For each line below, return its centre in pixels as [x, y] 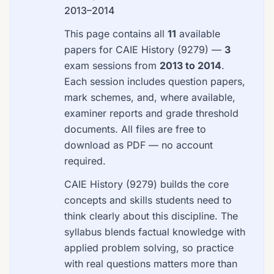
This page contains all [116, 34]
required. [85, 161]
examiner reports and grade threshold [151, 113]
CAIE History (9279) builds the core [146, 184]
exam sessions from [112, 65]
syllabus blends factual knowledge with [155, 232]
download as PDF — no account [139, 145]
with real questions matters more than [151, 264]
